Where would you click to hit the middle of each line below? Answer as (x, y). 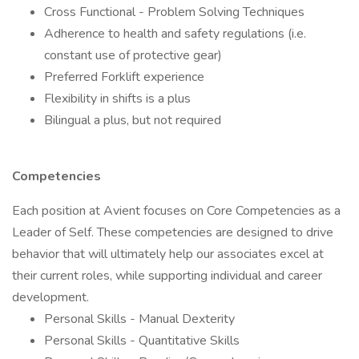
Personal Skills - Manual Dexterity (139, 319)
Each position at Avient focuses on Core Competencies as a (176, 211)
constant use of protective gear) (133, 55)
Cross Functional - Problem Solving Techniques (174, 12)
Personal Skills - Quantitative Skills (142, 341)
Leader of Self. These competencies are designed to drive (173, 232)
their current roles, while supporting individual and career (167, 276)
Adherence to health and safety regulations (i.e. (175, 34)
